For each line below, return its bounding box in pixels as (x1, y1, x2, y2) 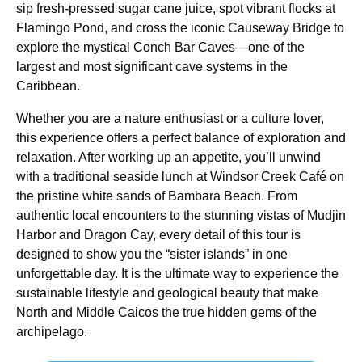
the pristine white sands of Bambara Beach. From (16, 188, 297, 203)
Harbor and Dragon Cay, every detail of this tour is (16, 227, 301, 242)
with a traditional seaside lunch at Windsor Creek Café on (16, 169, 344, 183)
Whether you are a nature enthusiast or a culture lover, (16, 111, 324, 125)
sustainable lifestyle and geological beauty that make (16, 285, 318, 300)
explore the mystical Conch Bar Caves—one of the (16, 40, 305, 54)
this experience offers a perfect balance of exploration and (16, 130, 346, 145)
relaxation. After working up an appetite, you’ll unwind (16, 149, 321, 164)
